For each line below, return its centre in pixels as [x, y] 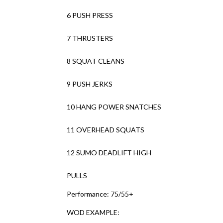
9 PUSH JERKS [90, 84]
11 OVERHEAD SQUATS [106, 130]
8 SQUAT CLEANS [96, 61]
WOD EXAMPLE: [93, 212]
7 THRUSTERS [90, 38]
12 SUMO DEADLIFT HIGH [109, 153]
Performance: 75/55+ [100, 194]
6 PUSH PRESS [90, 15]
